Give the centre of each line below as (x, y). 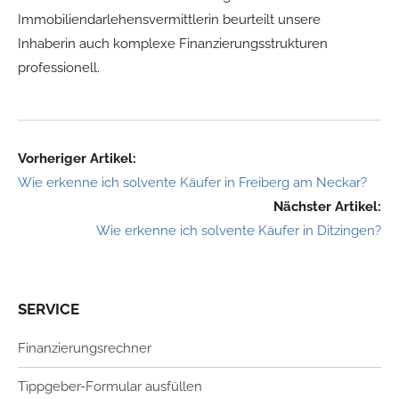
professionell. (59, 68)
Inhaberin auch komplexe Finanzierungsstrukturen (173, 44)
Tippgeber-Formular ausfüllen (110, 386)
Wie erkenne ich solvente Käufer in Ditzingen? (239, 231)
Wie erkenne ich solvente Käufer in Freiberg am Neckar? (192, 183)
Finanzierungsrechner (85, 348)
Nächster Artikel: (327, 207)
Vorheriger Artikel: (77, 159)
